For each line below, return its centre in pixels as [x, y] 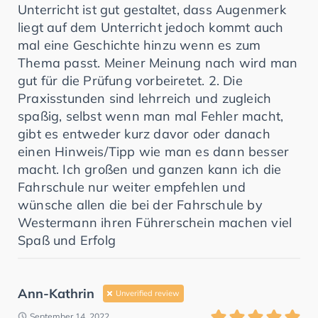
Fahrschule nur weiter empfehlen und [132, 187]
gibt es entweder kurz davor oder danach [144, 133]
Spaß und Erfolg [67, 240]
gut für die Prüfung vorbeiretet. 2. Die [130, 80]
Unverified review [148, 293]
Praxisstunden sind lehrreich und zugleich [145, 98]
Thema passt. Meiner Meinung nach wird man [158, 62]
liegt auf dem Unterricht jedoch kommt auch [151, 27]
